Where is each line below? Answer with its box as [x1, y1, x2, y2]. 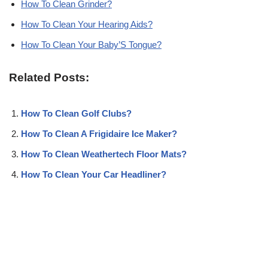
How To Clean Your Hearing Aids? [21, 19, 153, 29]
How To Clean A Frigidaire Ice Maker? [21, 128, 177, 139]
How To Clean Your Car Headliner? [21, 169, 166, 179]
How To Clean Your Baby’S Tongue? [21, 39, 162, 50]
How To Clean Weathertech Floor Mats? [21, 148, 187, 159]
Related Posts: [9, 71, 89, 84]
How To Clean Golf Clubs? [21, 108, 132, 118]
